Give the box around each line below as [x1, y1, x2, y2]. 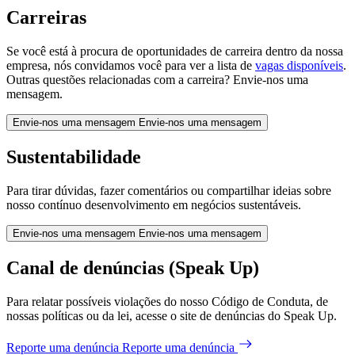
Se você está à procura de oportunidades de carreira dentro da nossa [6, 44, 343, 59]
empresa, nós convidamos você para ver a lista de [6, 59, 255, 73]
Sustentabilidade [6, 146, 141, 167]
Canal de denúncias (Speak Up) [6, 257, 259, 278]
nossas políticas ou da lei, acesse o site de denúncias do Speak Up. [6, 308, 337, 323]
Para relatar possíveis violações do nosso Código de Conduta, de [6, 294, 328, 308]
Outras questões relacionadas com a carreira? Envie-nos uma [6, 73, 308, 87]
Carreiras [6, 7, 86, 29]
